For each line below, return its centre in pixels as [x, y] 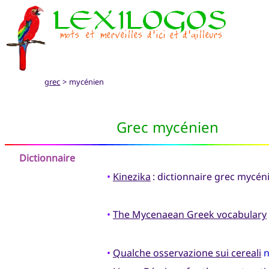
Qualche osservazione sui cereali [187, 252]
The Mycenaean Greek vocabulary [189, 215]
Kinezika [131, 177]
